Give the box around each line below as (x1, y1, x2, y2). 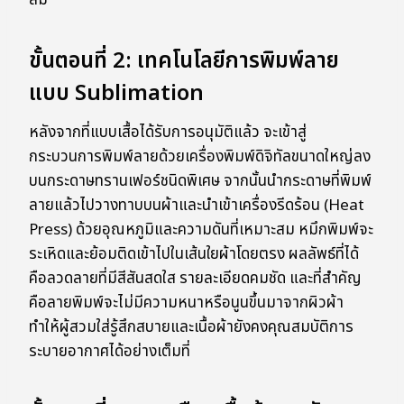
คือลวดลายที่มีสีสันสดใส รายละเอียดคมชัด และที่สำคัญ (29, 267, 362, 291)
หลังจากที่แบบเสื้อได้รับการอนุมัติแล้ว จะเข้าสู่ (29, 121, 307, 145)
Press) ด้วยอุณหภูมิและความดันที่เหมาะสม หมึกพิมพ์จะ (29, 218, 373, 243)
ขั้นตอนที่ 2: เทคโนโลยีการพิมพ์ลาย (29, 45, 339, 78)
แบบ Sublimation (29, 78, 204, 111)
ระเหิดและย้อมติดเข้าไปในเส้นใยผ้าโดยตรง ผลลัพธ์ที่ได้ (29, 243, 359, 267)
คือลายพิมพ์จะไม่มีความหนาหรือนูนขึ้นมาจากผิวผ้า (29, 291, 344, 316)
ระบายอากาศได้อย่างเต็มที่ (29, 340, 190, 364)
